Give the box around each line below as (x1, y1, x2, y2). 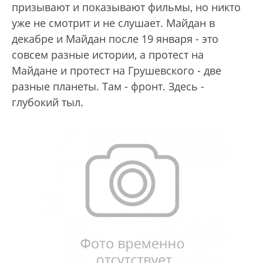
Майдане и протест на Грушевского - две (12, 63, 221, 77)
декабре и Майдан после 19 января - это (12, 31, 218, 46)
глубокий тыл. (12, 95, 83, 109)
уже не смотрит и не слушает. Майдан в (12, 15, 215, 30)
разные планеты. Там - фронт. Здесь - (12, 79, 204, 93)
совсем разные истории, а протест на (12, 47, 204, 62)
